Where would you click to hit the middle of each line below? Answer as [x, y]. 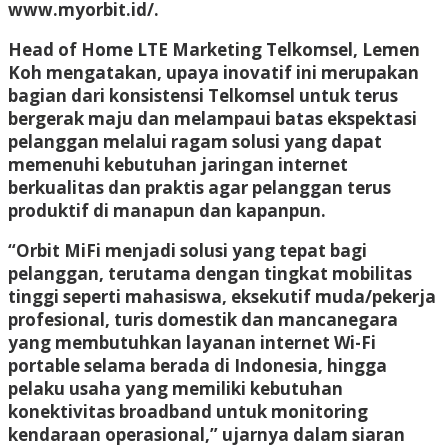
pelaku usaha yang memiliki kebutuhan [175, 388]
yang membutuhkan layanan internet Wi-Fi [192, 342]
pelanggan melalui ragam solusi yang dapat [195, 141]
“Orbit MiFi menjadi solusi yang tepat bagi [187, 250]
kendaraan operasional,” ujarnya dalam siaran [206, 434]
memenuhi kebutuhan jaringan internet [178, 164]
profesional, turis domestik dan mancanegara [203, 319]
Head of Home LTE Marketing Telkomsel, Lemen [214, 49]
